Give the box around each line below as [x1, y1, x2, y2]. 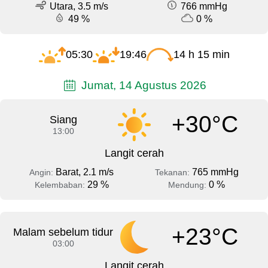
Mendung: [168, 179, 209, 190]
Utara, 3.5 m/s [50, 1, 108, 12]
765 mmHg [191, 166, 239, 177]
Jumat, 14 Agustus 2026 [78, 78, 206, 92]
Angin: [29, 167, 56, 177]
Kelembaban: [34, 179, 87, 190]
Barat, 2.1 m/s [56, 166, 114, 177]
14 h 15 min [173, 48, 230, 61]
